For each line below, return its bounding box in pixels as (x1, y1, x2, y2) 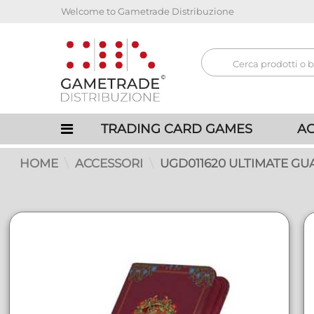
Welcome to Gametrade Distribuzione (61, 6, 234, 17)
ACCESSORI (75, 156, 146, 170)
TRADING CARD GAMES (100, 121, 252, 137)
